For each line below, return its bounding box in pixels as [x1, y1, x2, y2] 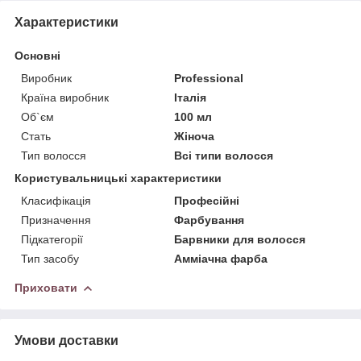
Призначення [21, 213, 91, 226]
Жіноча [174, 129, 215, 143]
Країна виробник [21, 90, 109, 104]
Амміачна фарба [174, 251, 268, 265]
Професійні [174, 193, 240, 207]
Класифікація [21, 193, 91, 207]
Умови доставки [15, 333, 118, 347]
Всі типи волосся [174, 148, 274, 162]
